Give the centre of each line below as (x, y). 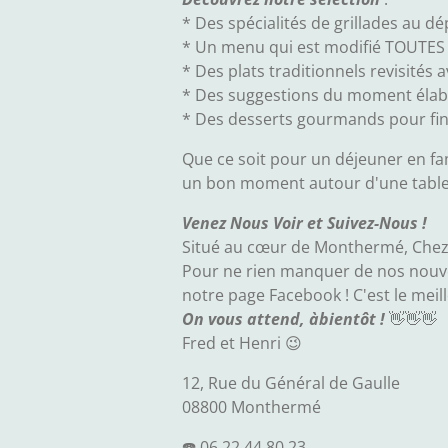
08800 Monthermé (251, 407)
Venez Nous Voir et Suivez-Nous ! (304, 223)
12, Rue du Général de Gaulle (291, 383)
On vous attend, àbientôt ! (283, 319)
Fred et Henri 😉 (242, 343)
